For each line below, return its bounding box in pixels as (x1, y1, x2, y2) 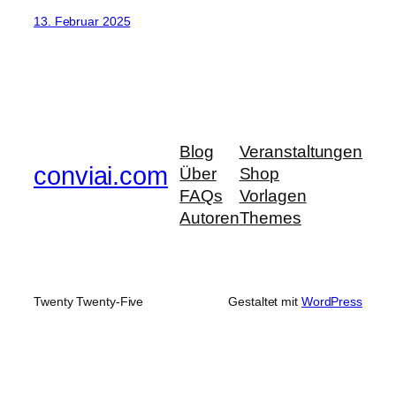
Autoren (179, 209, 240, 228)
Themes (239, 209, 301, 228)
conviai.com (34, 161, 168, 190)
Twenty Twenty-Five (34, 294, 144, 309)
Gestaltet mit (228, 294, 301, 309)
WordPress (301, 294, 362, 309)
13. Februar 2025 (34, 13, 131, 28)
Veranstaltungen (239, 142, 362, 162)
